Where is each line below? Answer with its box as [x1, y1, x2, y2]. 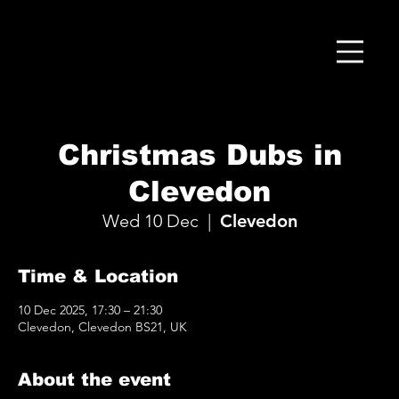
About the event [18, 370, 171, 390]
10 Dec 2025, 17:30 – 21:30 [18, 302, 162, 319]
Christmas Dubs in [57, 139, 342, 172]
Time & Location [18, 266, 178, 287]
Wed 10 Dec [102, 210, 199, 232]
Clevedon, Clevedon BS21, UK [18, 319, 187, 336]
